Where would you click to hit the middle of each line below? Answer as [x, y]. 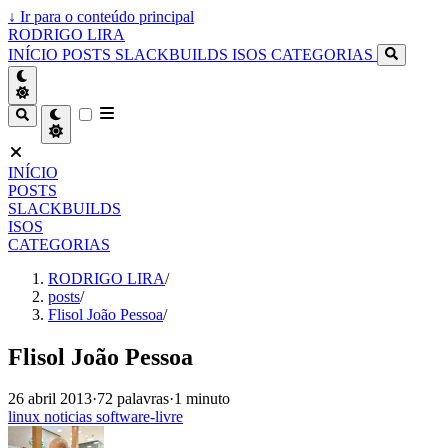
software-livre [139, 417]
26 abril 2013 [50, 399]
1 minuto [202, 399]
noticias [70, 417]
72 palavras [133, 399]
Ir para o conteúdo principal [105, 16]
